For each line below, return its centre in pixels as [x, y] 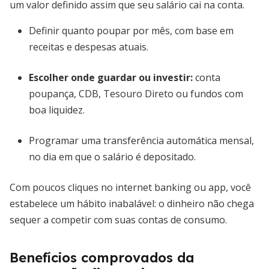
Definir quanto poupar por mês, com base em [131, 31]
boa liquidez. [57, 110]
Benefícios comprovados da [102, 258]
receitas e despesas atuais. [89, 47]
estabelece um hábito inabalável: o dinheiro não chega [132, 204]
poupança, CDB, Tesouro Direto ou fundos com [136, 94]
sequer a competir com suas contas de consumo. [118, 220]
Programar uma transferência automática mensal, [141, 141]
